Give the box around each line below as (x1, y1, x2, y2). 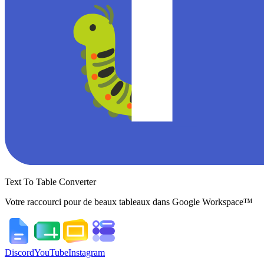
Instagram (68, 247, 105, 258)
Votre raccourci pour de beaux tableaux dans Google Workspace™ (5, 196, 253, 207)
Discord (5, 247, 34, 258)
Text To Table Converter (5, 176, 96, 187)
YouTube (34, 247, 68, 258)
